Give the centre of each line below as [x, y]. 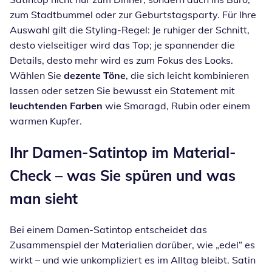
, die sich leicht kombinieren [187, 76]
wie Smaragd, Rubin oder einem [176, 106]
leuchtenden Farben [56, 106]
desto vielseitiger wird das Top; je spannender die [122, 45]
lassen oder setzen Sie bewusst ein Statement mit [122, 91]
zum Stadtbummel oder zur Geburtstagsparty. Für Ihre [133, 15]
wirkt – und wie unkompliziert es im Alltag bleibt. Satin [133, 260]
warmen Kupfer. [46, 121]
